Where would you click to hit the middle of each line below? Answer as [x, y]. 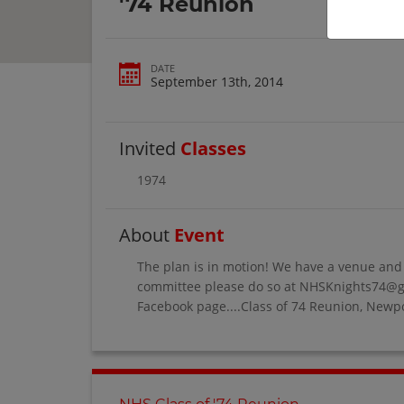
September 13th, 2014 [217, 81]
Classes [213, 148]
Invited [150, 148]
